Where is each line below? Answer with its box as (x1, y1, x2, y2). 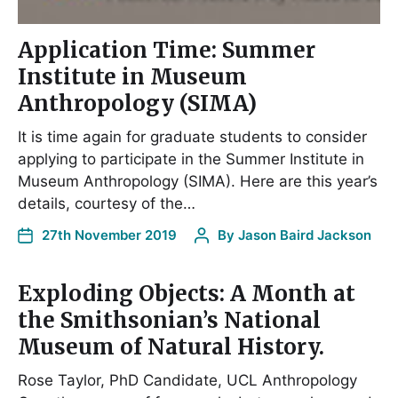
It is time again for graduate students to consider (18, 128, 367, 146)
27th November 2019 (42, 227, 177, 243)
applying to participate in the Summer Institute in (18, 150, 364, 168)
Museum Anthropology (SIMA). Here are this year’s (18, 172, 378, 190)
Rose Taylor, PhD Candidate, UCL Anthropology (18, 371, 357, 389)
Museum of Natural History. (18, 333, 324, 361)
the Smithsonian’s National (18, 306, 321, 334)
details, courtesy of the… (18, 195, 195, 212)
